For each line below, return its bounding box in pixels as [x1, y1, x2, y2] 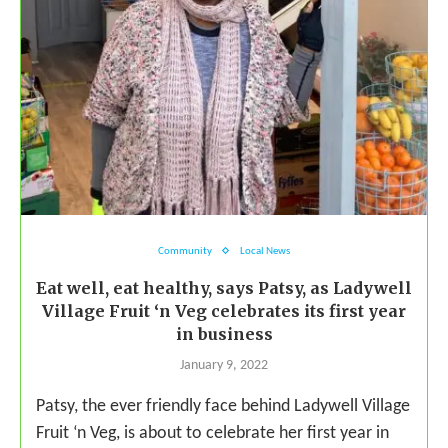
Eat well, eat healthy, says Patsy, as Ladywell [36, 277, 412, 298]
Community [158, 245, 212, 257]
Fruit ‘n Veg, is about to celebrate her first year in [36, 423, 389, 443]
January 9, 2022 [180, 357, 268, 373]
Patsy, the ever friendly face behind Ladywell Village [36, 396, 410, 416]
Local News [240, 245, 290, 257]
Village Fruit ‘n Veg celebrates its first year [42, 300, 406, 321]
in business [175, 323, 273, 344]
